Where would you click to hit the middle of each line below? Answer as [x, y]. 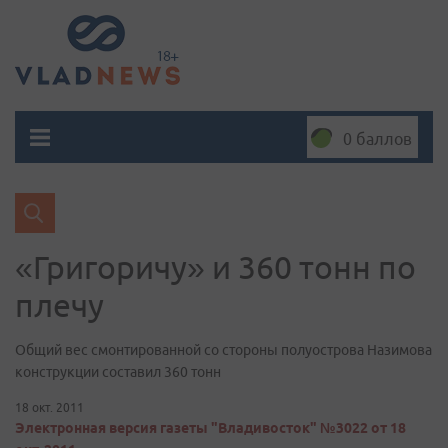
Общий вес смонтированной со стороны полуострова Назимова [223, 350]
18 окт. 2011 [49, 407]
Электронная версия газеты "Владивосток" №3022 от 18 [210, 428]
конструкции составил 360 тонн [118, 372]
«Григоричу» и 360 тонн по [215, 267]
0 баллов [377, 139]
